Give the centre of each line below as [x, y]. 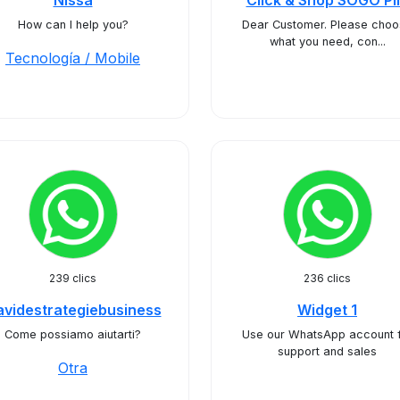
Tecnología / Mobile [73, 58]
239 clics [73, 278]
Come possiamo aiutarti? [73, 334]
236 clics [327, 278]
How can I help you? [73, 25]
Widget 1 [327, 310]
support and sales [327, 351]
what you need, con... [327, 42]
